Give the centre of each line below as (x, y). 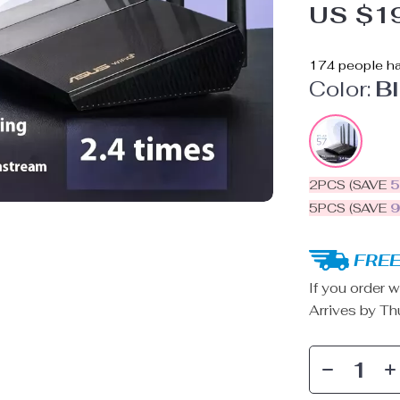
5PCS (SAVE (350, 208)
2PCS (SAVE (350, 185)
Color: (340, 89)
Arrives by (345, 310)
